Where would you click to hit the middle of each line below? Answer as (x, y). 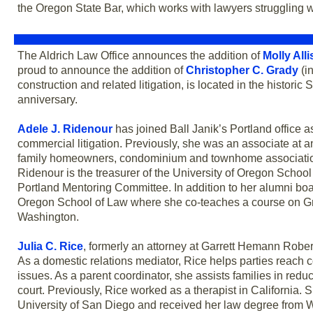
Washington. (48, 217)
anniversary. (48, 100)
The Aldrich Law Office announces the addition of (140, 56)
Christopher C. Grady (242, 71)
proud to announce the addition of (102, 71)
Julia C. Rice (50, 247)
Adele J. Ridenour (65, 129)
